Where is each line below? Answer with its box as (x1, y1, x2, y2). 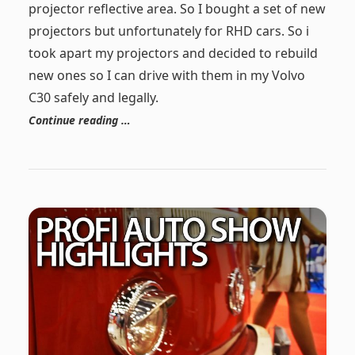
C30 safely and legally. (28, 89, 158, 107)
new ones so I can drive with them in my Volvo (28, 67, 305, 85)
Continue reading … (28, 113, 131, 128)
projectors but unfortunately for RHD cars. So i (28, 22, 309, 40)
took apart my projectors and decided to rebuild (28, 44, 318, 63)
